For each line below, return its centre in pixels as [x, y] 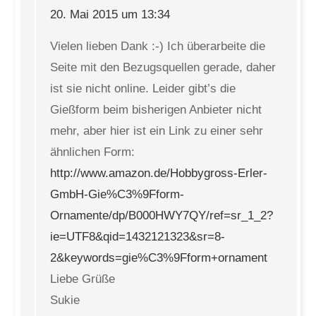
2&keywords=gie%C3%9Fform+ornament [159, 258]
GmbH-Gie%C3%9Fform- [117, 194]
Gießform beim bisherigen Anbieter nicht [156, 110]
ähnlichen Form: [93, 152]
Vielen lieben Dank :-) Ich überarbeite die [158, 46]
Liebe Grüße [83, 279]
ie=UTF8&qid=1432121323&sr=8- [138, 237]
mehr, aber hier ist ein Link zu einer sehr [157, 131]
